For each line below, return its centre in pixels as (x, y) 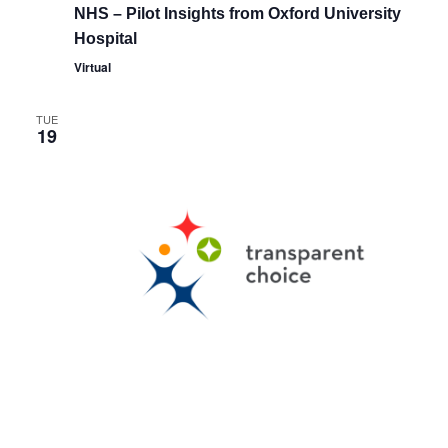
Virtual (92, 67)
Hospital (105, 38)
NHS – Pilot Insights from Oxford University (237, 13)
